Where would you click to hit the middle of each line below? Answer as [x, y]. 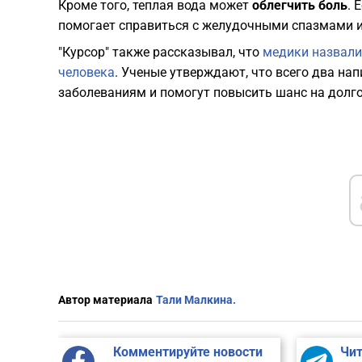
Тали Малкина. [196, 300]
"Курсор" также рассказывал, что [160, 53]
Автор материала [105, 300]
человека [86, 73]
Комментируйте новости [187, 352]
